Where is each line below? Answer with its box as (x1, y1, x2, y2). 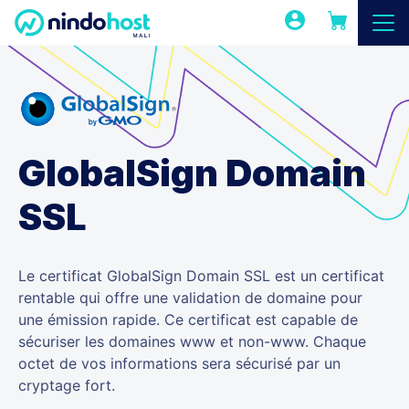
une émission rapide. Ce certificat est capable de (18, 309, 358, 329)
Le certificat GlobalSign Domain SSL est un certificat (18, 266, 384, 285)
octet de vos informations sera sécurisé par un (18, 353, 341, 372)
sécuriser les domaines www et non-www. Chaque (18, 331, 366, 351)
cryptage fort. (18, 375, 115, 394)
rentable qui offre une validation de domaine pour (18, 288, 362, 307)
